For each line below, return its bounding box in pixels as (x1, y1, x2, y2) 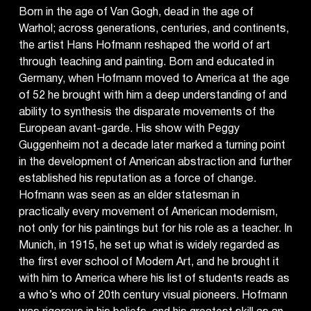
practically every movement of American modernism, (18, 208, 278, 217)
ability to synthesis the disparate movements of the (18, 108, 275, 117)
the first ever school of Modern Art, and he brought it (18, 258, 279, 267)
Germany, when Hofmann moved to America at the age (18, 74, 289, 84)
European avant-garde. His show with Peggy (18, 124, 239, 134)
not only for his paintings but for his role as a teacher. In (18, 224, 292, 234)
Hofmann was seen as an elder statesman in (18, 191, 239, 201)
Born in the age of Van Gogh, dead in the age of (18, 8, 253, 17)
